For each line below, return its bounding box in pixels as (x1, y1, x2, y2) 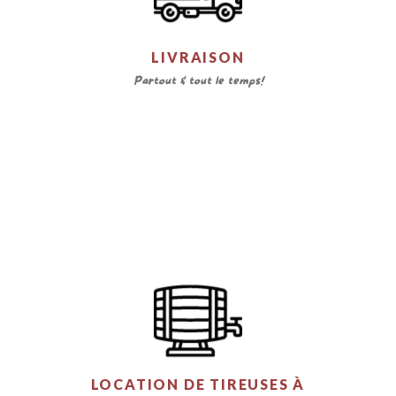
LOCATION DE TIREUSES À (90, 375, 306, 392)
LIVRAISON (151, 48, 245, 65)
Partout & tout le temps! (133, 73, 263, 88)
